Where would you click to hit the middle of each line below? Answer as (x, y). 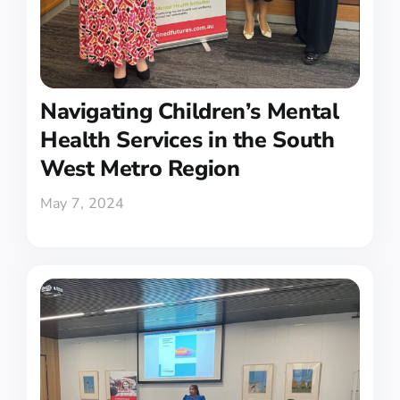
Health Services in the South (187, 141)
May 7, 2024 (82, 204)
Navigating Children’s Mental (189, 112)
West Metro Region (140, 169)
